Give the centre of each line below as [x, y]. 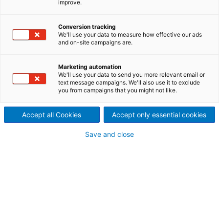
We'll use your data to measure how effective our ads [130, 34]
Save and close [109, 134]
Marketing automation [90, 67]
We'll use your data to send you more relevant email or [131, 75]
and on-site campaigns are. [95, 42]
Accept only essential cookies [159, 115]
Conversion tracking [87, 27]
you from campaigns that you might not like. [118, 90]
